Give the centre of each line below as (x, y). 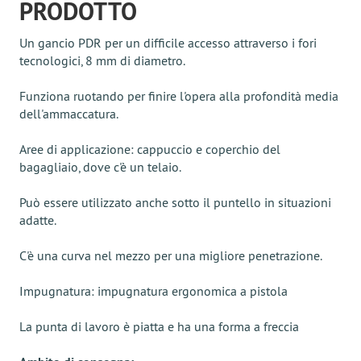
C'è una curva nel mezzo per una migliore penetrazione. (171, 255)
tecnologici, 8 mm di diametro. (102, 60)
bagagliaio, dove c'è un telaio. (100, 167)
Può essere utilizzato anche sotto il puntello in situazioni (175, 202)
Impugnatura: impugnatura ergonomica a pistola (154, 291)
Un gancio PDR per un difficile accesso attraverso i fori (168, 43)
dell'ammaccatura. (69, 114)
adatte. (38, 220)
